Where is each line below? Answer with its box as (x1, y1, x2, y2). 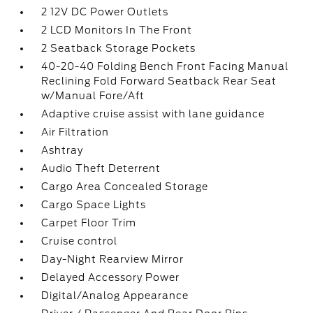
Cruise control (41, 235, 118, 247)
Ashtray (41, 145, 84, 156)
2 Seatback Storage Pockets (41, 43, 196, 54)
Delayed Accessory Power (41, 272, 180, 283)
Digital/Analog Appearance (41, 290, 189, 301)
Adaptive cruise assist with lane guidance (41, 108, 265, 119)
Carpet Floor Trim (41, 217, 137, 228)
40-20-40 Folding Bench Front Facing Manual (41, 61, 289, 72)
